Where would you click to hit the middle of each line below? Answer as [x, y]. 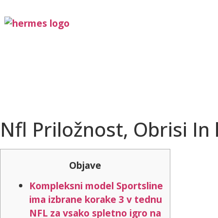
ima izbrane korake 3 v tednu [96, 200]
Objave [85, 165]
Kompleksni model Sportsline [96, 186]
